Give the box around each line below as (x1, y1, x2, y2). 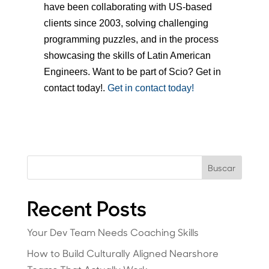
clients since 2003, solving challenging (43, 17, 208, 28)
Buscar (208, 162, 236, 174)
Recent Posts (26, 193, 147, 222)
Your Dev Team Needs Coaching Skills (26, 225, 201, 238)
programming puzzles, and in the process (43, 34, 219, 44)
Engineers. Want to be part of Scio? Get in (43, 66, 221, 77)
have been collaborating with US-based (43, 1, 212, 12)
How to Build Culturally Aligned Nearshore (26, 246, 219, 259)
